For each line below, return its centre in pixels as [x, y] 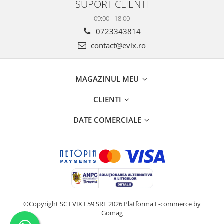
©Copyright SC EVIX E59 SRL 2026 [73, 204]
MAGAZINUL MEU [108, 79]
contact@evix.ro [117, 45]
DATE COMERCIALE [108, 120]
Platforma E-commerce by [162, 204]
